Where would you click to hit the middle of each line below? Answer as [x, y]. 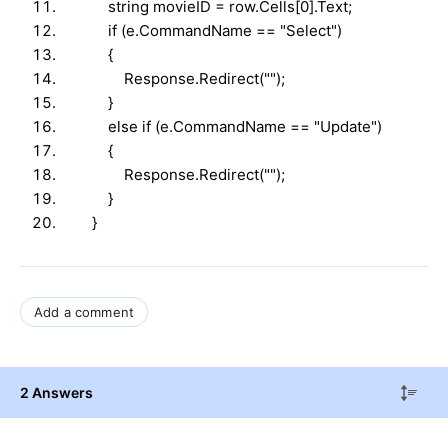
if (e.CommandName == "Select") [201, 30]
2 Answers [56, 392]
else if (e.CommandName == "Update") [221, 126]
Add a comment [84, 311]
